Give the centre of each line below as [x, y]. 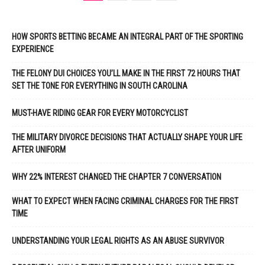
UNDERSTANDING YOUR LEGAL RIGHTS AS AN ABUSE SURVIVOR [118, 241]
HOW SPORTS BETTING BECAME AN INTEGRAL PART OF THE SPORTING [127, 37]
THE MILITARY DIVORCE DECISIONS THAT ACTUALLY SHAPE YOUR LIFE [127, 137]
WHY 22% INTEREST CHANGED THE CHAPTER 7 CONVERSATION [117, 177]
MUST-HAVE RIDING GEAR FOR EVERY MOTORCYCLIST [100, 113]
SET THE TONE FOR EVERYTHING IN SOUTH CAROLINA [100, 86]
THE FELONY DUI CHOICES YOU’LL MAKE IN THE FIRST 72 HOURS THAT [126, 73]
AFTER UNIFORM [39, 150]
